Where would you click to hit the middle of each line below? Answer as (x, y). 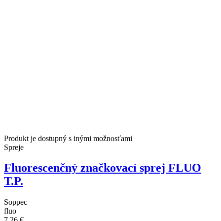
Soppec (16, 202)
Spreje (14, 147)
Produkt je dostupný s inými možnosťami (68, 138)
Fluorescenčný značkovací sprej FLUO (103, 168)
